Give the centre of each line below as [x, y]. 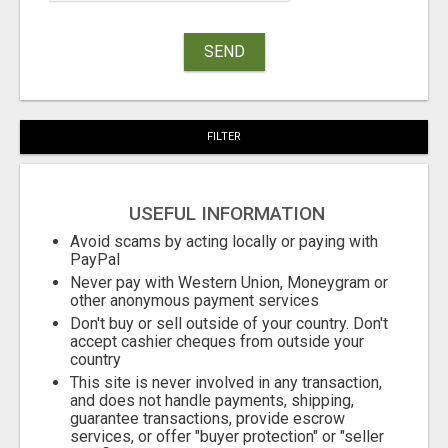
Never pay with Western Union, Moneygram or [229, 283]
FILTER [224, 137]
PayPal [95, 260]
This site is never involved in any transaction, [226, 383]
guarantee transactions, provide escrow [207, 419]
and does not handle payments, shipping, [212, 401]
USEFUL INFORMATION [226, 214]
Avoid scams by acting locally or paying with [224, 242]
